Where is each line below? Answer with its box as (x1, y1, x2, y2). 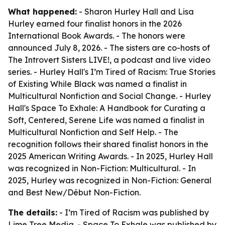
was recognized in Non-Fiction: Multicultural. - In (8, 163, 196, 173)
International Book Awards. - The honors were (8, 31, 185, 41)
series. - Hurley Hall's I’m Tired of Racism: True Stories (8, 67, 215, 77)
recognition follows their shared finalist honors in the (8, 139, 208, 149)
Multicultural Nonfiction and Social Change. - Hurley (8, 91, 211, 101)
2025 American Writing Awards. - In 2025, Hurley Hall (8, 151, 213, 161)
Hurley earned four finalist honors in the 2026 (8, 19, 182, 29)
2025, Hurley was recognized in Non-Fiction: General (8, 175, 211, 185)
